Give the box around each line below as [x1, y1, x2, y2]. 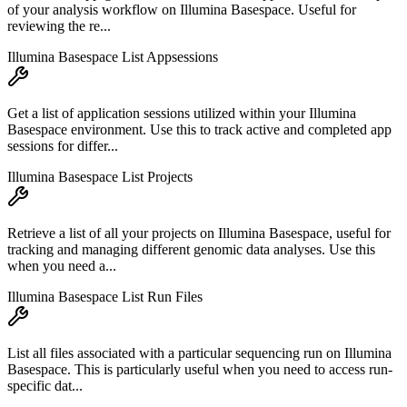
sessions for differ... [7, 138, 118, 154]
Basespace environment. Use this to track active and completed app [7, 122, 392, 138]
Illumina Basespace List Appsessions [7, 49, 218, 65]
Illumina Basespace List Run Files [7, 289, 203, 305]
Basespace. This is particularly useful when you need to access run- [7, 362, 392, 378]
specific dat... [7, 378, 83, 394]
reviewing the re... [7, 18, 111, 35]
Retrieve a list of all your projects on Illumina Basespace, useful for [7, 225, 391, 242]
